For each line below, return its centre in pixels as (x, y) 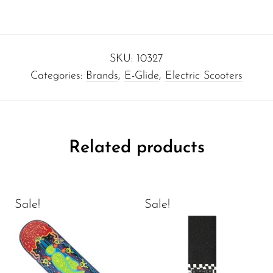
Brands (102, 76)
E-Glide (142, 76)
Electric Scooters (204, 76)
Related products (136, 148)
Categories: (58, 76)
